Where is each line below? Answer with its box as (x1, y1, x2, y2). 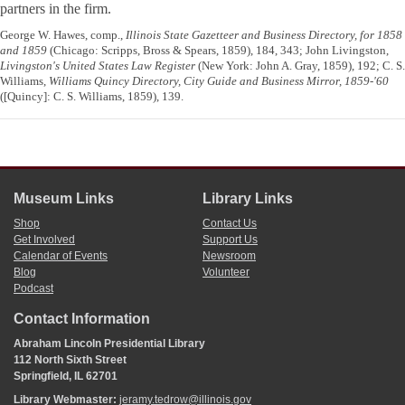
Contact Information (14, 311, 150, 327)
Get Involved (14, 233, 75, 247)
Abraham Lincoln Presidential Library (14, 337, 205, 351)
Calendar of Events (14, 250, 108, 263)
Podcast (14, 282, 53, 296)
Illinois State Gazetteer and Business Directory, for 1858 (126, 28, 402, 42)
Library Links (202, 191, 293, 207)
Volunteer (202, 266, 250, 279)
